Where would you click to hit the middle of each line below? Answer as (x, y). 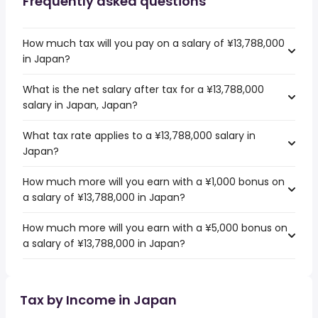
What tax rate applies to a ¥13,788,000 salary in (139, 136)
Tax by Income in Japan (98, 300)
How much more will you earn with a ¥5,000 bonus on (155, 228)
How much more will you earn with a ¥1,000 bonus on (154, 182)
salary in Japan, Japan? (80, 105)
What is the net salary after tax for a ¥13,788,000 (143, 89)
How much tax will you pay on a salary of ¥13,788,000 (154, 43)
